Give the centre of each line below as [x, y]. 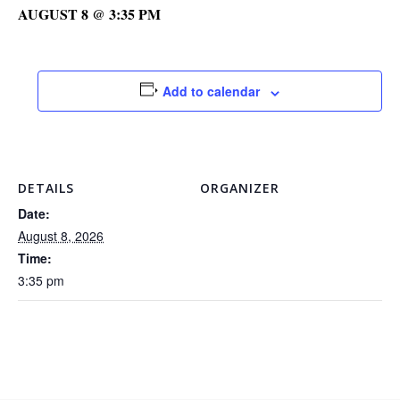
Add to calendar [212, 92]
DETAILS [46, 188]
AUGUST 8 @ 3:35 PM [89, 14]
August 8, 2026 [61, 236]
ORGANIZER [240, 188]
